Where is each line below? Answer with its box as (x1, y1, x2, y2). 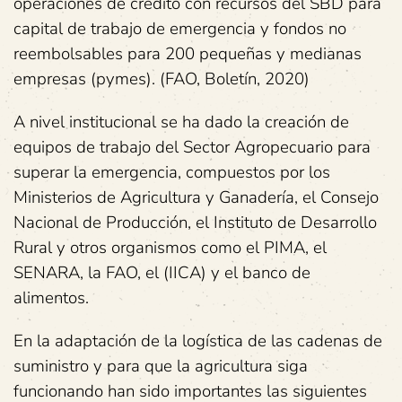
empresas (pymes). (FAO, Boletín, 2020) (13, 67, 310, 91)
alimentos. (13, 286, 89, 310)
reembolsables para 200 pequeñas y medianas (13, 42, 362, 66)
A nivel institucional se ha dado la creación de (13, 110, 349, 134)
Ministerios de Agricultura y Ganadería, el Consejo (13, 186, 379, 209)
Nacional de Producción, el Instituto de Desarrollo (13, 211, 377, 234)
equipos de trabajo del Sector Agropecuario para (13, 135, 371, 159)
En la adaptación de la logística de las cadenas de (13, 329, 382, 353)
